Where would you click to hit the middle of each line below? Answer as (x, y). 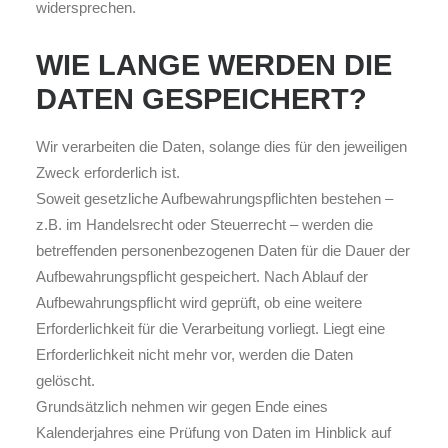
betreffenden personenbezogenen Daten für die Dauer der (223, 250)
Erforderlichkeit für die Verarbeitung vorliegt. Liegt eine (210, 328)
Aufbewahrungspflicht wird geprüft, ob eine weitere (199, 302)
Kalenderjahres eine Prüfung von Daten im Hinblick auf (213, 432)
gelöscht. (65, 380)
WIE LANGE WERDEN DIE (214, 65)
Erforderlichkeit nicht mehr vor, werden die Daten (194, 354)
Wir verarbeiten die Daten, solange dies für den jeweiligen (221, 146)
